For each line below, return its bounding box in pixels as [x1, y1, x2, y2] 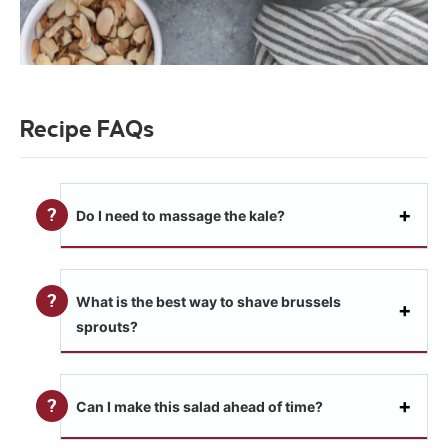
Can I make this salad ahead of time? [76, 397, 323, 415]
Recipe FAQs [20, 116, 154, 142]
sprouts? [76, 317, 138, 335]
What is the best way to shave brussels [76, 292, 341, 310]
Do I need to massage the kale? [76, 206, 285, 224]
